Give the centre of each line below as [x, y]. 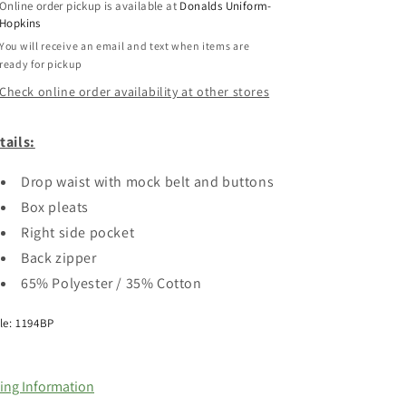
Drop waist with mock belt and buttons [148, 182]
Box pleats [55, 207]
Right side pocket [78, 232]
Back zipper [59, 258]
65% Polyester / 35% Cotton [111, 283]
